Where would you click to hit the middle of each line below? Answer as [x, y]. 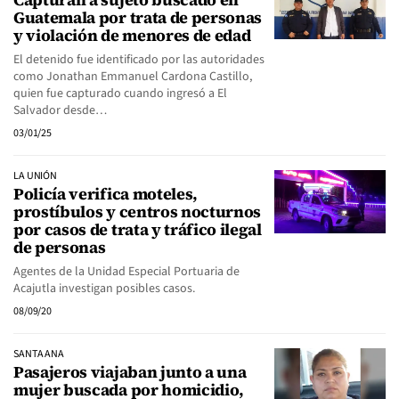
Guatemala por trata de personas [138, 17]
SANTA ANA [39, 354]
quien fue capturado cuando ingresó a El [120, 94]
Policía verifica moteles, [106, 194]
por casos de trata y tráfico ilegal [138, 229]
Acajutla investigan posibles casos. [104, 289]
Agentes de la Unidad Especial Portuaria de [126, 272]
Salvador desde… [60, 110]
